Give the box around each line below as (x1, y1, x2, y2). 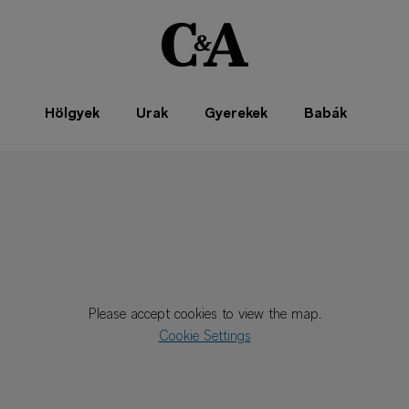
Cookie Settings (158, 330, 251, 344)
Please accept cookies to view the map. (88, 308, 321, 322)
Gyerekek (204, 107, 267, 121)
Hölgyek (44, 107, 100, 121)
